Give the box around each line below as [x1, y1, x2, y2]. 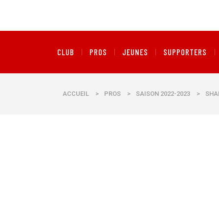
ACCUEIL [63, 90, 89, 97]
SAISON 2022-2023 [136, 90, 190, 97]
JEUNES [122, 47, 149, 57]
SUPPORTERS [163, 47, 207, 57]
